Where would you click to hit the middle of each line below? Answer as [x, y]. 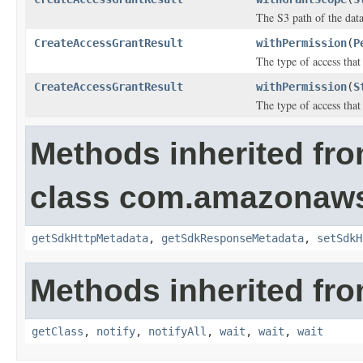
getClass [58, 331]
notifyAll [177, 331]
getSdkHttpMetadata [90, 238]
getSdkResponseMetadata [233, 238]
